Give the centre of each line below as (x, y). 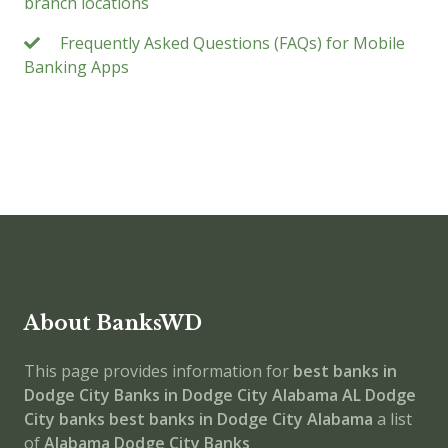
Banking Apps (76, 67)
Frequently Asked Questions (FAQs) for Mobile (232, 43)
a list (392, 419)
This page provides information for (158, 371)
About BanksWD (113, 323)
